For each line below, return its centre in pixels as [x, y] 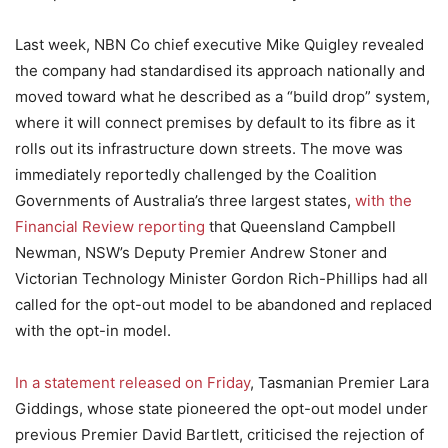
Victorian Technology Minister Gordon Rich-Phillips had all [221, 278]
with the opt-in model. [93, 330]
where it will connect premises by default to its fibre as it [215, 122]
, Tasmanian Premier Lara [339, 382]
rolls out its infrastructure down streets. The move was [209, 148]
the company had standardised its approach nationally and [220, 70]
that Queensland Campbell [300, 226]
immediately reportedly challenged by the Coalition [196, 174]
